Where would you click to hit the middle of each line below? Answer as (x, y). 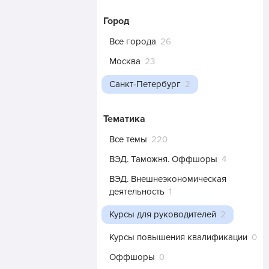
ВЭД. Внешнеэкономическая (168, 179)
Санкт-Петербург (146, 84)
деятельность (137, 192)
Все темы (128, 139)
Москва (125, 61)
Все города (133, 41)
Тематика (124, 119)
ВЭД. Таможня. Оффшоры (163, 159)
